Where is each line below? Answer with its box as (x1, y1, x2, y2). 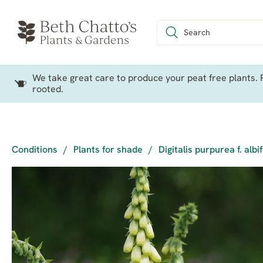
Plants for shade (73, 146, 143, 155)
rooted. (32, 85, 63, 95)
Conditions (12, 146, 58, 155)
